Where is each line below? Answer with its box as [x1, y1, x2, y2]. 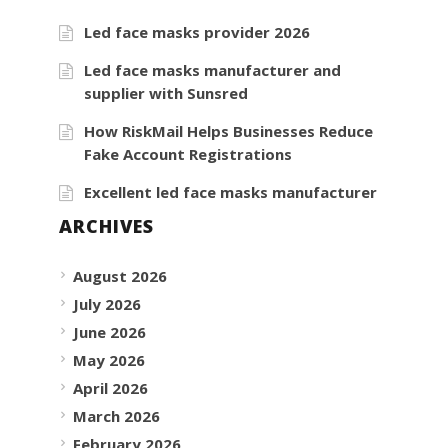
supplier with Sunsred [84, 83, 249, 104]
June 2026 [73, 322, 147, 343]
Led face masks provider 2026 [84, 22, 311, 43]
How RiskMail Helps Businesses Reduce [84, 121, 374, 142]
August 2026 [73, 266, 168, 287]
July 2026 [73, 294, 142, 315]
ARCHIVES [59, 214, 155, 239]
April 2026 [73, 378, 149, 399]
